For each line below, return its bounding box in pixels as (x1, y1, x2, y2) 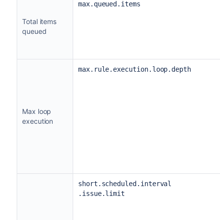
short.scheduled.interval (78, 179, 172, 188)
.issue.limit (78, 189, 125, 197)
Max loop (22, 107, 52, 115)
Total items (22, 17, 57, 26)
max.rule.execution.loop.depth (78, 65, 191, 73)
